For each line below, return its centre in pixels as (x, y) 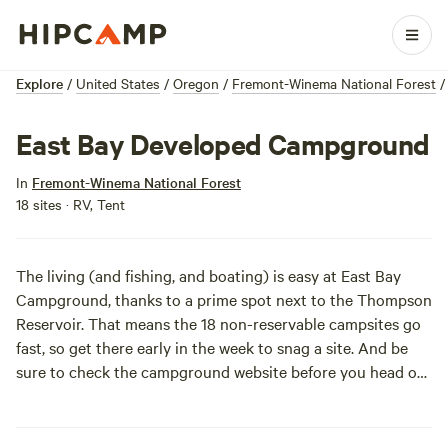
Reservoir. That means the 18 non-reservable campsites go (218, 323)
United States (118, 83)
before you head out (359, 371)
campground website (214, 371)
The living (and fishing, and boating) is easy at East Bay (208, 275)
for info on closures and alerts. (121, 395)
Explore (39, 83)
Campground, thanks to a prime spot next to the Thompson (224, 299)
